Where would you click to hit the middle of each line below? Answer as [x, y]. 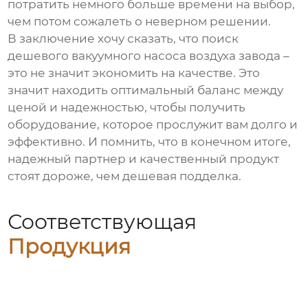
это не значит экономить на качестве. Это [134, 73]
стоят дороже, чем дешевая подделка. [125, 176]
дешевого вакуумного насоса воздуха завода [144, 56]
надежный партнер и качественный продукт [144, 159]
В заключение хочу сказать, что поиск [123, 39]
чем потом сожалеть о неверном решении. [140, 22]
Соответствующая [102, 221]
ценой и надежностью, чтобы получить [127, 108]
